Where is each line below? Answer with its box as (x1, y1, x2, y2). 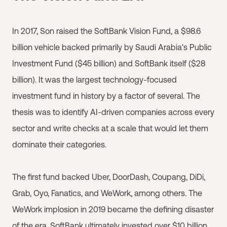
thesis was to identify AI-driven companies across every (12, 107, 214, 117)
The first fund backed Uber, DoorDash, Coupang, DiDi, (12, 172, 205, 181)
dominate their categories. (12, 140, 106, 149)
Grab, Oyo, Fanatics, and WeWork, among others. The (12, 188, 202, 198)
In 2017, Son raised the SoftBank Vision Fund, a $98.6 (12, 26, 201, 35)
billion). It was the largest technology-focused (12, 75, 177, 84)
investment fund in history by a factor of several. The (12, 91, 200, 100)
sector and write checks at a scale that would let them (12, 124, 208, 133)
